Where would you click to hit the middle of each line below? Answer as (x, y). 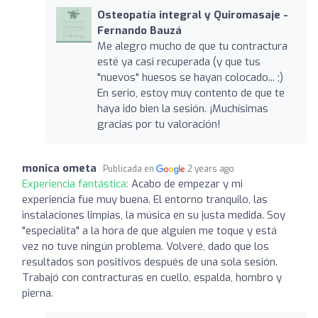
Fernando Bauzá (139, 30)
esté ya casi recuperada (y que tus (179, 61)
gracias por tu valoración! (159, 124)
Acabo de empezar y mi (187, 183)
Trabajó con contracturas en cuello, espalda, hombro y (152, 277)
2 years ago (211, 169)
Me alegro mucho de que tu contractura (192, 46)
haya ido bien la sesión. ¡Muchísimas (182, 108)
